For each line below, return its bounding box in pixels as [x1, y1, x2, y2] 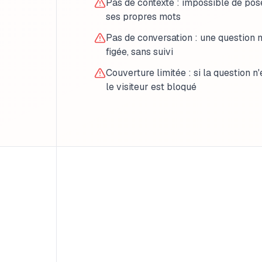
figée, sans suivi [106, 46, 173, 58]
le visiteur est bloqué [106, 81, 196, 93]
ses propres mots [106, 11, 181, 23]
